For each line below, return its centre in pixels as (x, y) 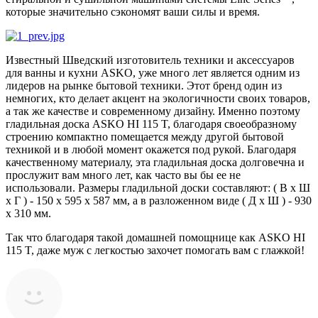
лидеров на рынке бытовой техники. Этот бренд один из (144, 85)
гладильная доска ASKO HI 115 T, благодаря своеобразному (151, 124)
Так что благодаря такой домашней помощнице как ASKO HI (155, 237)
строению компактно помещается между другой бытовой (145, 136)
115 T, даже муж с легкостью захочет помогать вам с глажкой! (155, 250)
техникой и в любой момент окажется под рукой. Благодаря (151, 149)
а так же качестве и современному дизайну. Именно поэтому (153, 111)
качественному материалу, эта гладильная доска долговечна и (155, 162)
